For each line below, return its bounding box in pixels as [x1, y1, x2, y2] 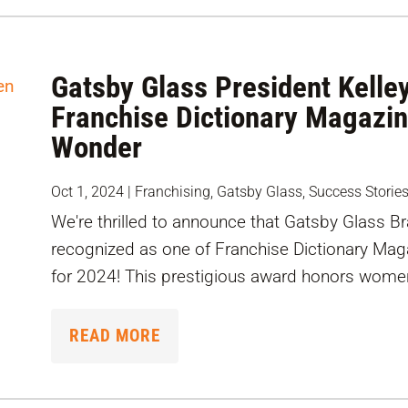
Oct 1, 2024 [51, 183, 125, 201]
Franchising [135, 183, 211, 201]
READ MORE [69, 325, 161, 347]
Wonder [51, 129, 143, 166]
